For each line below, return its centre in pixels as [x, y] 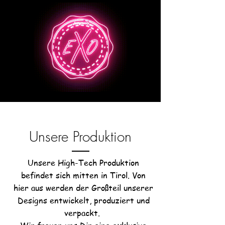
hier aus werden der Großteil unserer [83, 188]
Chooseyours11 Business [80, 115]
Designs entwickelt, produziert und [83, 201]
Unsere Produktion [80, 137]
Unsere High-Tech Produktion [83, 163]
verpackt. [83, 213]
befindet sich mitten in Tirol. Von [83, 176]
